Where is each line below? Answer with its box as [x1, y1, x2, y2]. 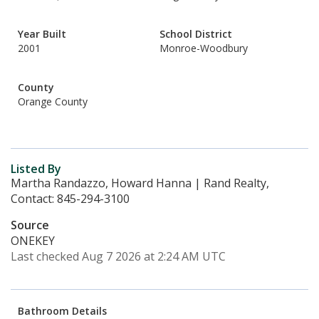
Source [11, 217, 49, 233]
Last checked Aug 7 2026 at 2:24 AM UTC [11, 249, 226, 264]
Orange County [18, 95, 88, 108]
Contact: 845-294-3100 [11, 191, 130, 206]
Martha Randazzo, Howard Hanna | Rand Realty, [11, 175, 269, 191]
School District [159, 27, 232, 41]
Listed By [11, 161, 61, 177]
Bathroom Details [18, 304, 107, 318]
